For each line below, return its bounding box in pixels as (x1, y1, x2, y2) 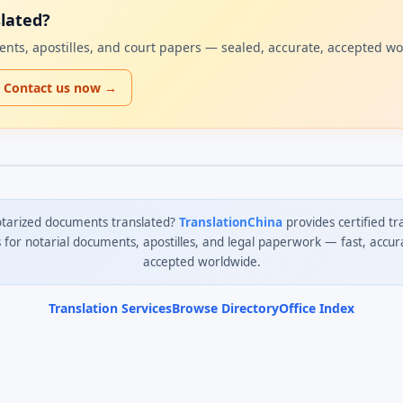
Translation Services (49, 300, 172, 317)
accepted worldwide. (142, 254, 261, 270)
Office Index (279, 300, 354, 317)
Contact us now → (4, 79, 117, 96)
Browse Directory (172, 300, 279, 317)
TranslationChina (179, 214, 282, 230)
